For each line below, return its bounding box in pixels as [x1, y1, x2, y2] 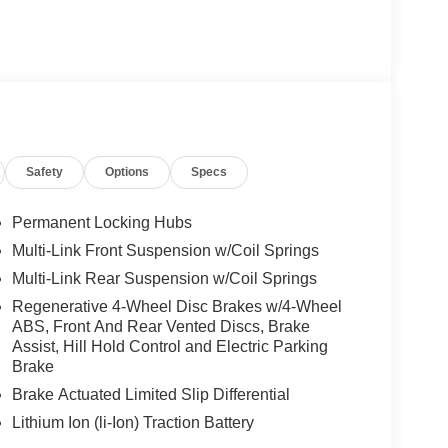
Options [105, 164, 150, 179]
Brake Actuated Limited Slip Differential [11, 386, 290, 404]
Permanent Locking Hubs [11, 214, 192, 232]
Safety [26, 164, 64, 179]
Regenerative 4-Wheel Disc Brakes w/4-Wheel [11, 298, 342, 316]
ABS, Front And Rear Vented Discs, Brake [11, 318, 310, 336]
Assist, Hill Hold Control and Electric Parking [11, 338, 328, 356]
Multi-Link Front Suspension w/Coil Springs [11, 242, 319, 260]
